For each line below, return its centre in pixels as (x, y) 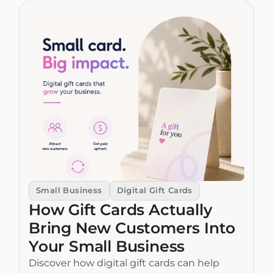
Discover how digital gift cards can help (124, 263)
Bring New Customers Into (132, 228)
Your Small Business (107, 246)
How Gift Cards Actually (120, 210)
